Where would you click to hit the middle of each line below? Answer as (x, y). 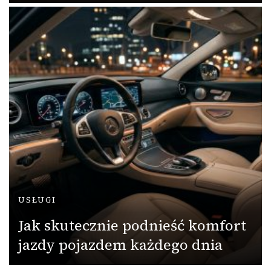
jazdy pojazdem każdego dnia (120, 244)
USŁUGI (37, 200)
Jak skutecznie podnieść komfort (132, 225)
